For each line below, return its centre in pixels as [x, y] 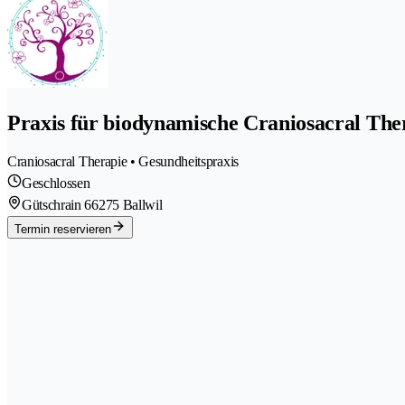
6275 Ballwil [127, 205]
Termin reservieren [63, 230]
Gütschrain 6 [57, 205]
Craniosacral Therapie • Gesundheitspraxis [123, 162]
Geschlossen [56, 184]
